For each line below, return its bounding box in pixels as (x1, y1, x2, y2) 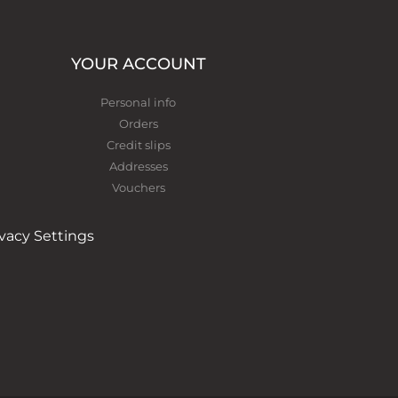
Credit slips (106, 138, 171, 152)
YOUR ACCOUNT (70, 54, 206, 74)
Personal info (100, 95, 177, 109)
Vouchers (111, 180, 165, 195)
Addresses (108, 159, 168, 173)
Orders (118, 116, 158, 131)
